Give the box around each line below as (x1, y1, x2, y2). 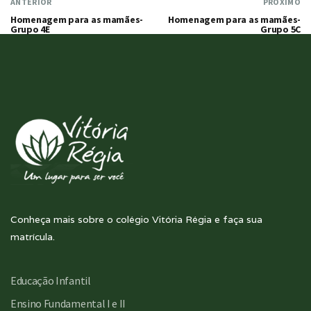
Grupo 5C (260, 23, 301, 36)
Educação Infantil (10, 274, 91, 288)
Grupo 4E (10, 23, 50, 36)
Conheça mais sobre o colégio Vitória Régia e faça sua (10, 213, 262, 226)
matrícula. (10, 230, 55, 244)
